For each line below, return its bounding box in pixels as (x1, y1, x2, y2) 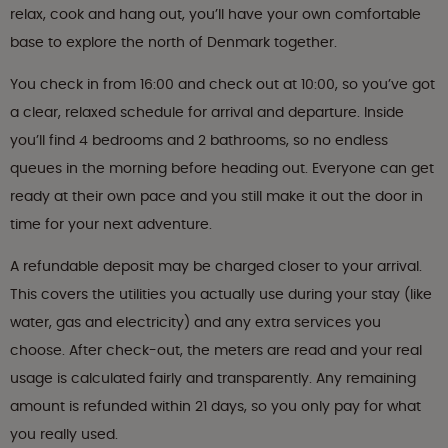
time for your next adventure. (10, 214, 212, 235)
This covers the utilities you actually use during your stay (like (10, 284, 432, 305)
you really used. (10, 424, 118, 445)
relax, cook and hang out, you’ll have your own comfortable (10, 4, 421, 25)
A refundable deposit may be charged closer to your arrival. (10, 256, 422, 277)
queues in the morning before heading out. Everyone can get (10, 158, 434, 179)
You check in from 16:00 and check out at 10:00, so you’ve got (10, 74, 435, 95)
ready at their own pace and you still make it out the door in (10, 186, 423, 207)
